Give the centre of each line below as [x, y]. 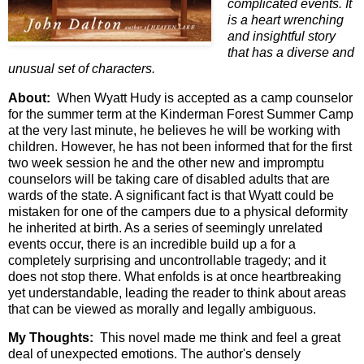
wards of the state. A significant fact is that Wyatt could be [171, 195]
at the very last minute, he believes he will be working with [174, 130]
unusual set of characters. [82, 68]
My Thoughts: [51, 338]
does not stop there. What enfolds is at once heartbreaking [175, 276]
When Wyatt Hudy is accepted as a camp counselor [201, 97]
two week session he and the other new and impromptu [166, 162]
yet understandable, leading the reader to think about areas [177, 292]
